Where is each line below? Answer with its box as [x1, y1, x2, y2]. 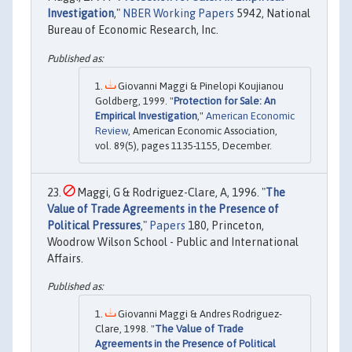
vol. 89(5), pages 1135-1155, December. [95, 139, 272, 152]
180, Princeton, [185, 218, 264, 232]
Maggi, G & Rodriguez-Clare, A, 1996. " [75, 185, 266, 199]
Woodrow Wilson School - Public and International [47, 235, 299, 248]
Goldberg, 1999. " [95, 94, 174, 107]
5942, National [234, 7, 310, 20]
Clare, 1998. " [95, 322, 155, 335]
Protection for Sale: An [174, 94, 276, 107]
